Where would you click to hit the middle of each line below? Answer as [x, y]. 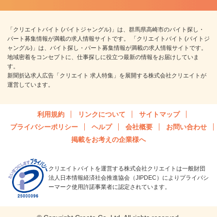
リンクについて [102, 115]
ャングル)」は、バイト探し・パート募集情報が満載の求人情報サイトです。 [107, 48]
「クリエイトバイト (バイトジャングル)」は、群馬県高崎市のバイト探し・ [106, 30]
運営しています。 [31, 85]
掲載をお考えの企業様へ [108, 140]
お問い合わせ [186, 127]
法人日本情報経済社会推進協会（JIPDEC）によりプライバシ [129, 178]
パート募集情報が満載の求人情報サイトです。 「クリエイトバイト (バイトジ [108, 39]
